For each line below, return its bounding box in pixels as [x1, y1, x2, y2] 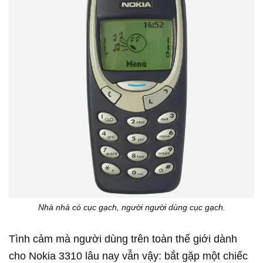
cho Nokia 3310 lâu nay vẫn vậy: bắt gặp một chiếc [9, 249, 248, 262]
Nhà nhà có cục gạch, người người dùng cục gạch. [38, 202, 225, 212]
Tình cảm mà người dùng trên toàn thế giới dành [9, 232, 237, 245]
